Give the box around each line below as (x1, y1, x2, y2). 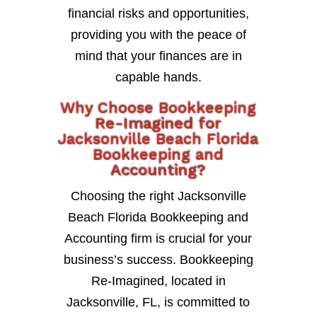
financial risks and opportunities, (67, 6, 249, 21)
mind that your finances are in (74, 48, 242, 63)
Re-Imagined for (95, 114, 221, 132)
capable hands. (115, 69, 202, 84)
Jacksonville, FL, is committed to (67, 294, 250, 309)
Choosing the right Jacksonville (70, 188, 246, 203)
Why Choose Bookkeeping (60, 98, 257, 117)
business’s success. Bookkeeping (63, 252, 253, 267)
